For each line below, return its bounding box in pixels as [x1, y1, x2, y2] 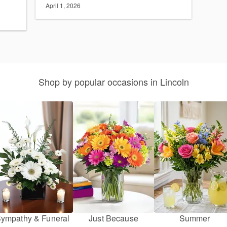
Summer [179, 212, 210, 224]
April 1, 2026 [46, 1, 81, 10]
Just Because [89, 212, 138, 224]
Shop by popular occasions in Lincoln [38, 75, 189, 89]
